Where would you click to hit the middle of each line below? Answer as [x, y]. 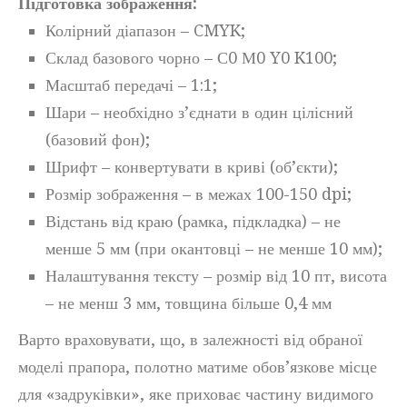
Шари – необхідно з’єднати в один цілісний [199, 112]
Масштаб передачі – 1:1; [131, 85]
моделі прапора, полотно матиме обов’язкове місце [198, 367]
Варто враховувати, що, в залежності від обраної [190, 339]
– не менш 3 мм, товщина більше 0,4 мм [189, 303]
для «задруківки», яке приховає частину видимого [196, 394]
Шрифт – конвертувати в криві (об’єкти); [192, 167]
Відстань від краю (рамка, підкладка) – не [193, 221]
